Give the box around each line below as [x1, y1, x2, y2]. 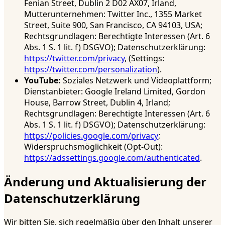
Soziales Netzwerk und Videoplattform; [61, 75, 211, 86]
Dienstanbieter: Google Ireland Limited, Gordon [24, 86, 205, 97]
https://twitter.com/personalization [24, 64, 157, 75]
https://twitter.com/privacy [24, 53, 125, 64]
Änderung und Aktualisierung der [4, 173, 206, 190]
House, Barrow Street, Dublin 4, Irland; [24, 97, 170, 108]
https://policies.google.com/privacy [24, 130, 158, 142]
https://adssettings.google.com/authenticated [24, 152, 200, 164]
